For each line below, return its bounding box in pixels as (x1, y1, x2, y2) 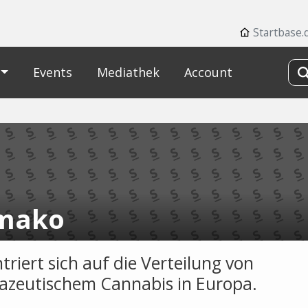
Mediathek (96, 64, 159, 80)
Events (32, 64, 72, 80)
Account (184, 64, 232, 80)
